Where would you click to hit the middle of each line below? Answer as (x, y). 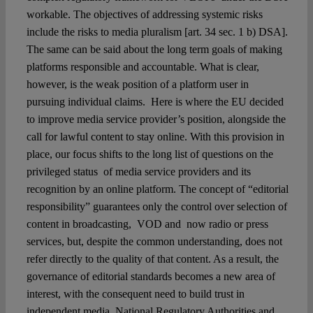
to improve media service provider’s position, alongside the (156, 119)
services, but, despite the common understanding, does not (154, 242)
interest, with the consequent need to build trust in (135, 294)
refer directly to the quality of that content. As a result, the (152, 259)
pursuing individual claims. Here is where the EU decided (155, 102)
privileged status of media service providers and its (138, 172)
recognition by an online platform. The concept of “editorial (157, 189)
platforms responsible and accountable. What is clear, (143, 67)
